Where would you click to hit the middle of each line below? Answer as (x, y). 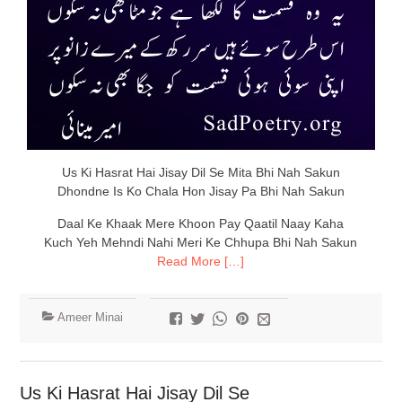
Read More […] (201, 262)
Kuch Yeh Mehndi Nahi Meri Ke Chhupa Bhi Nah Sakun (201, 243)
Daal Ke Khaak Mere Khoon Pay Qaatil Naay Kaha (201, 224)
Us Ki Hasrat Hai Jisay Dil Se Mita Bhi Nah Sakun (201, 173)
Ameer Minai (90, 318)
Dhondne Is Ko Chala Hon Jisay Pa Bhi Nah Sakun (201, 192)
